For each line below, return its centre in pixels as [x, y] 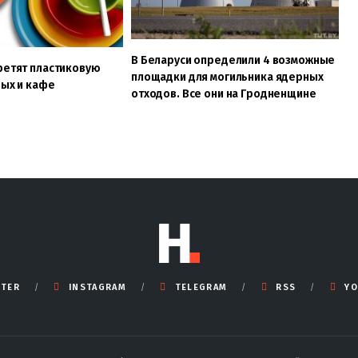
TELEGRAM [201, 287]
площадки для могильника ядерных [227, 77]
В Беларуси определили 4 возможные [233, 60]
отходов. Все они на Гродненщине [223, 93]
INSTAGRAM [97, 287]
